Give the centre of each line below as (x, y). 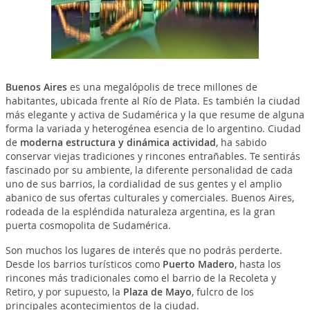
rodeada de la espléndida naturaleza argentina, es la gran (140, 211)
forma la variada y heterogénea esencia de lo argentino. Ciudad (153, 128)
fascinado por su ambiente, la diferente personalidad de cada (149, 170)
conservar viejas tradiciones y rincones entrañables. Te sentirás (153, 156)
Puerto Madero (198, 264)
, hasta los (257, 264)
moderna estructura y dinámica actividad (118, 142)
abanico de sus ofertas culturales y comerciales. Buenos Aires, (149, 197)
